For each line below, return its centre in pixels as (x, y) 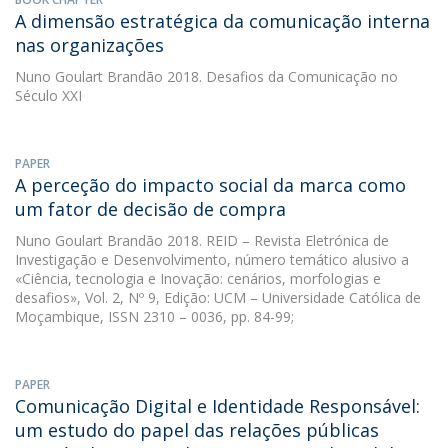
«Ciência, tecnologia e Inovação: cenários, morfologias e (198, 278)
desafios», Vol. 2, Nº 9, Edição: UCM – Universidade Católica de (218, 297)
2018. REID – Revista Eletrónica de (276, 240)
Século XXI (48, 95)
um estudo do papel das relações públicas (197, 430)
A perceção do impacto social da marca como (210, 185)
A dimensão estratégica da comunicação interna (222, 21)
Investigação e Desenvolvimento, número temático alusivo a (212, 259)
